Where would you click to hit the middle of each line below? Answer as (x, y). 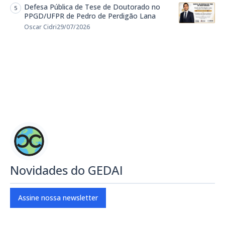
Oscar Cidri (40, 27)
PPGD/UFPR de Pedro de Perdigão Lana (90, 16)
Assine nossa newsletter (58, 198)
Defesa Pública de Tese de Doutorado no (92, 7)
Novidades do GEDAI (67, 170)
